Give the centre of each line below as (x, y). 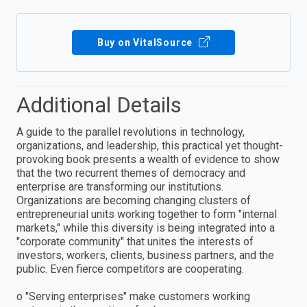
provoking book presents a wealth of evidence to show (148, 160)
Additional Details (99, 105)
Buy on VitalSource (146, 43)
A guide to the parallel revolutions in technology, (131, 132)
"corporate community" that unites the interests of (135, 242)
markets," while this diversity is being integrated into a (146, 228)
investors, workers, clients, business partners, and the (145, 256)
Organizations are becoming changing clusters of (134, 201)
